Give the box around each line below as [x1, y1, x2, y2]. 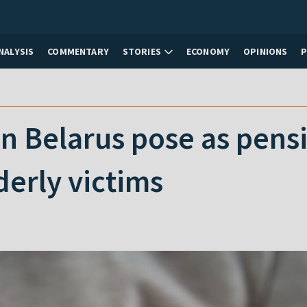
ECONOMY [186, 45, 230, 58]
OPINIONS [243, 45, 288, 58]
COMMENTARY [47, 45, 109, 58]
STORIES [122, 45, 161, 58]
